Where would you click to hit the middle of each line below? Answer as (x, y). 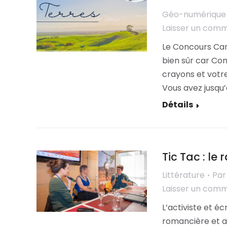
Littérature (183, 175)
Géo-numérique (194, 14)
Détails (177, 105)
